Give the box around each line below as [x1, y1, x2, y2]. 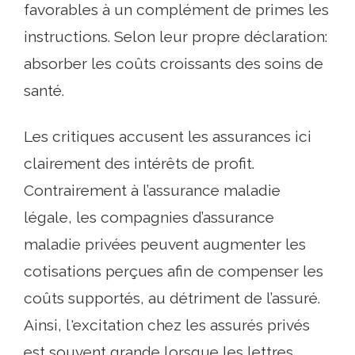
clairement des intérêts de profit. [24, 155, 254, 172]
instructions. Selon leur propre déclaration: [24, 28, 327, 45]
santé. [24, 82, 64, 99]
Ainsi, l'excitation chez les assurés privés [24, 316, 310, 334]
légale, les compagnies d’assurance [24, 208, 274, 226]
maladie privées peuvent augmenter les [24, 235, 306, 253]
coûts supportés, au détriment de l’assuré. [24, 289, 320, 307]
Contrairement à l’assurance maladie [24, 181, 281, 199]
